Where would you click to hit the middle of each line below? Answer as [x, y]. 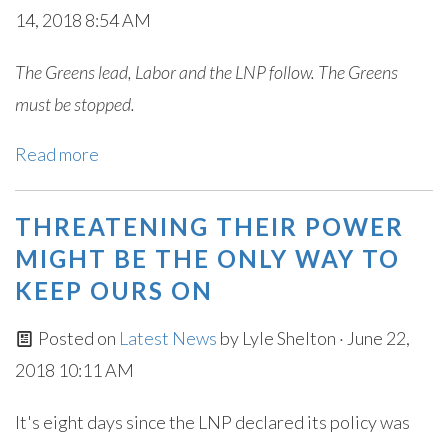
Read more [57, 154]
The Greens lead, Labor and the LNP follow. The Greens [206, 72]
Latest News [169, 338]
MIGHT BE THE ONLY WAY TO [207, 258]
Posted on [76, 338]
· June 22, [372, 338]
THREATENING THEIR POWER [209, 226]
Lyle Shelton [288, 338]
